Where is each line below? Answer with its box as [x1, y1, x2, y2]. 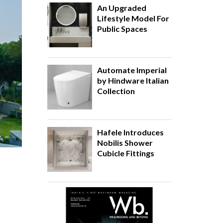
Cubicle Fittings [97, 148, 154, 158]
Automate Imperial [97, 65, 167, 75]
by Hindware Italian [97, 76, 169, 85]
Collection [97, 86, 135, 96]
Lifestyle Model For [97, 13, 169, 23]
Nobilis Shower [97, 138, 153, 147]
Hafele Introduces [97, 127, 164, 137]
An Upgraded [97, 3, 146, 12]
